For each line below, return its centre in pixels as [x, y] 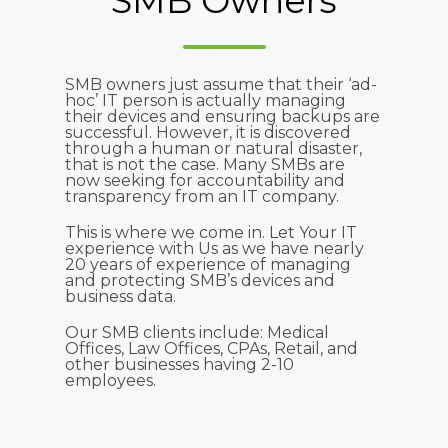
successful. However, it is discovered [208, 132]
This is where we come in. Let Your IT [211, 232]
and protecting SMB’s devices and [200, 280]
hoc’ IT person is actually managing [205, 100]
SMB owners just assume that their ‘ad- [221, 84]
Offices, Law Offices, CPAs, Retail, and [211, 348]
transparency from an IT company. [202, 196]
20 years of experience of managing [208, 264]
